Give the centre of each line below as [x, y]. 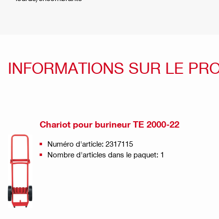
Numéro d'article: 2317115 [90, 144]
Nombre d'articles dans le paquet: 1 [106, 155]
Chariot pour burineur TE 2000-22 [109, 125]
